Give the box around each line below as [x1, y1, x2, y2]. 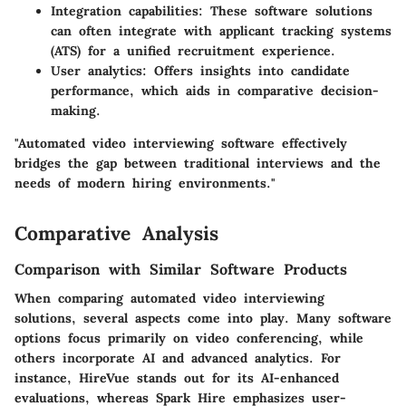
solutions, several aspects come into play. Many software [14, 310, 391, 327]
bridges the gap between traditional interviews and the [14, 155, 381, 172]
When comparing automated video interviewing [14, 290, 324, 307]
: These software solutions [198, 3, 372, 20]
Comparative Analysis [14, 221, 218, 246]
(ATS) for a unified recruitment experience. [51, 43, 335, 60]
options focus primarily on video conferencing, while [14, 330, 363, 347]
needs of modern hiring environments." [14, 175, 275, 192]
